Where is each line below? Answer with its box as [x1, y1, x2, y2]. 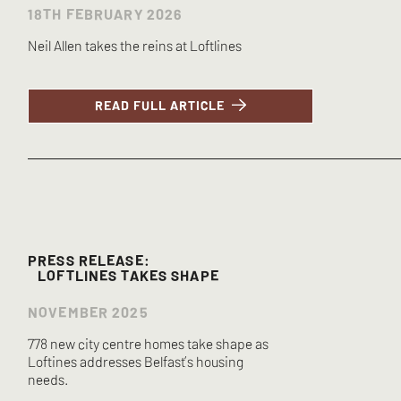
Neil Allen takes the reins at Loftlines [28, 34, 243, 55]
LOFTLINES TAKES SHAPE [28, 265, 219, 286]
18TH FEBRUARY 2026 [28, 3, 183, 23]
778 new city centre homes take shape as [28, 333, 269, 354]
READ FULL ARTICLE [94, 96, 225, 115]
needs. [28, 369, 69, 389]
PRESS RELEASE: [28, 250, 150, 270]
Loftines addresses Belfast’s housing [28, 351, 244, 371]
